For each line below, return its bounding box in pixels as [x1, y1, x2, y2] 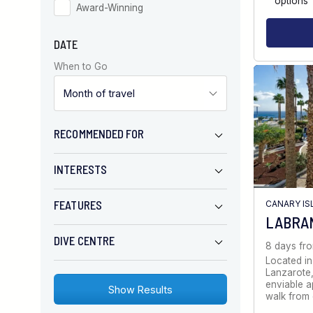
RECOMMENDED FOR [54, 126, 145, 141]
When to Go [54, 60, 108, 72]
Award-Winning [76, 1, 145, 13]
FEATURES [54, 198, 102, 212]
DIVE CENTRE [54, 233, 115, 248]
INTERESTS [54, 162, 107, 177]
